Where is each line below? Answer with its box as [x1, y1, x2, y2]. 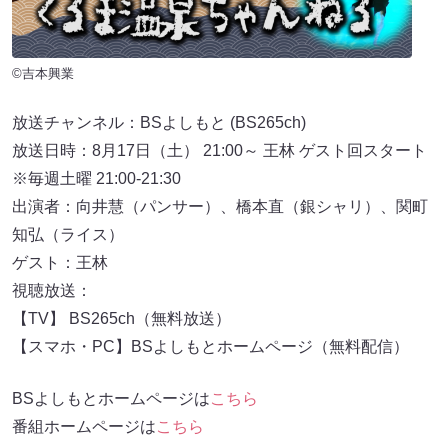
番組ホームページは [12, 418, 156, 436]
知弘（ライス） [12, 226, 124, 244]
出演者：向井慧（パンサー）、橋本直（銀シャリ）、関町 [12, 198, 428, 216]
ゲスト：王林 [12, 254, 108, 272]
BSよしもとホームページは [12, 390, 210, 408]
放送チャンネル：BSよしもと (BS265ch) [12, 114, 306, 132]
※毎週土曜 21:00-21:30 [12, 170, 197, 188]
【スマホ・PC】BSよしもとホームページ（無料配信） [12, 338, 409, 356]
